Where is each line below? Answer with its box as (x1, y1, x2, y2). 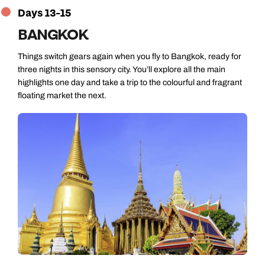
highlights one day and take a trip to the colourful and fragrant (18, 77, 242, 87)
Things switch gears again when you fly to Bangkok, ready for (18, 51, 241, 61)
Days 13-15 (18, 6, 71, 20)
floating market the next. (18, 91, 106, 100)
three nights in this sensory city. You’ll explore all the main (18, 64, 225, 74)
